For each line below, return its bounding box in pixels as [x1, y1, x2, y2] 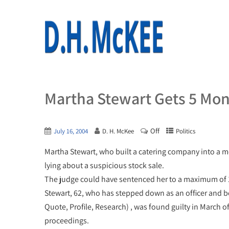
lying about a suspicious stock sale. [44, 160, 164, 171]
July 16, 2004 [54, 127, 88, 135]
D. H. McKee [102, 127, 134, 135]
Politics [176, 127, 195, 135]
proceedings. [44, 215, 89, 226]
